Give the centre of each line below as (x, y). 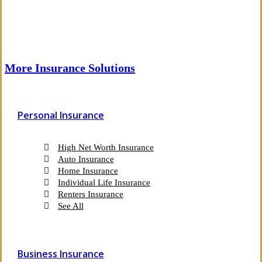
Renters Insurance (90, 194)
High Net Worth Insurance (106, 148)
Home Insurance (88, 171)
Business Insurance (61, 254)
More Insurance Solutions (70, 68)
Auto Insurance (86, 159)
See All (70, 206)
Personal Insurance (61, 116)
